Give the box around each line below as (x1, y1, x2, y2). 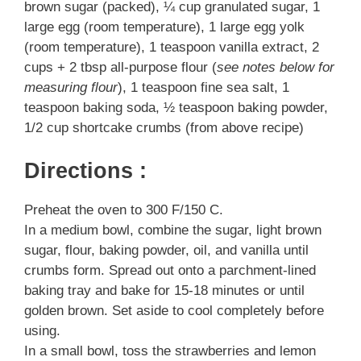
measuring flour (24, 79, 118, 95)
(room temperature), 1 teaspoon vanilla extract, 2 (24, 39, 319, 55)
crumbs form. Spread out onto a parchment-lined (24, 263, 316, 279)
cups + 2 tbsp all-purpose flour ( (24, 59, 217, 75)
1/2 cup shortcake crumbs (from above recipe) (24, 119, 304, 135)
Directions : (24, 159, 147, 184)
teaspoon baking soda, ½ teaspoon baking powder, (24, 99, 328, 115)
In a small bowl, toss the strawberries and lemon (24, 343, 316, 359)
